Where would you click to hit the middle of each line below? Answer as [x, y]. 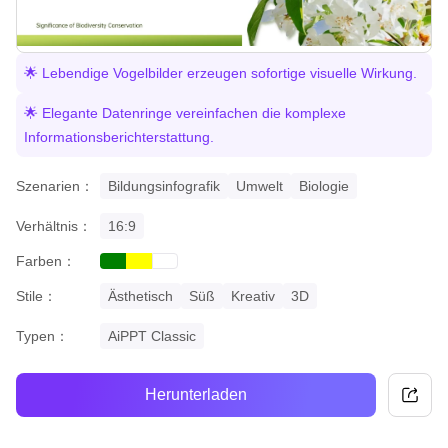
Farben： [46, 260]
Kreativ [253, 295]
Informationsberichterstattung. [119, 136]
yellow [145, 265]
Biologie [324, 185]
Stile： [36, 295]
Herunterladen [196, 395]
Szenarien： [55, 185]
